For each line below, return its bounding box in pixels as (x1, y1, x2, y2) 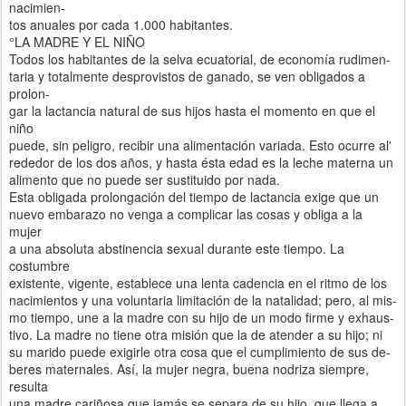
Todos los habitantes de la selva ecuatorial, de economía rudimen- (9, 49, 391, 68)
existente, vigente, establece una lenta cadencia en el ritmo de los (9, 273, 387, 292)
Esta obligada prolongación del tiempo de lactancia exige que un (9, 187, 379, 206)
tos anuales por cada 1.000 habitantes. (9, 14, 233, 34)
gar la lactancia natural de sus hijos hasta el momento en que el (9, 101, 375, 120)
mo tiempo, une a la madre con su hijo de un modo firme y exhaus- (9, 307, 394, 326)
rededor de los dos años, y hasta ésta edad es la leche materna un (9, 152, 393, 171)
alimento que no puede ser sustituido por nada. (9, 169, 280, 188)
